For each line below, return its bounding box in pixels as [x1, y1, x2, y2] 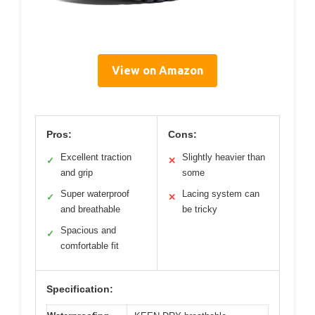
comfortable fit [60, 240, 119, 251]
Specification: [46, 283, 113, 295]
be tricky [182, 203, 217, 214]
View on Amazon [112, 63, 203, 77]
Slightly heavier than [182, 151, 265, 162]
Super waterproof [60, 188, 129, 199]
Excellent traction [60, 151, 131, 162]
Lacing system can [182, 188, 259, 199]
